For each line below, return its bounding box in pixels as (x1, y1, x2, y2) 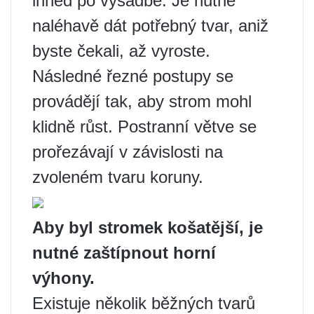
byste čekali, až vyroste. (32, 41, 210, 60)
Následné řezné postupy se (32, 67, 233, 86)
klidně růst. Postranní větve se (32, 117, 257, 136)
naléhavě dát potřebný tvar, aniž (32, 16, 268, 35)
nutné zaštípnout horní (32, 243, 216, 262)
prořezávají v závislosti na (32, 142, 223, 161)
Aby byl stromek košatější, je (32, 218, 263, 237)
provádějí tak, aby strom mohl (32, 92, 252, 111)
